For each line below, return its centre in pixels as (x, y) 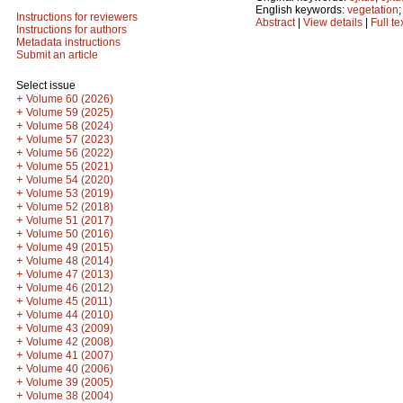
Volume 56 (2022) (70, 153)
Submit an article (57, 55)
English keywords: (301, 9)
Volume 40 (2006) (70, 369)
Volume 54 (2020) (70, 180)
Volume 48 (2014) (70, 261)
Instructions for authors (72, 30)
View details (334, 22)
